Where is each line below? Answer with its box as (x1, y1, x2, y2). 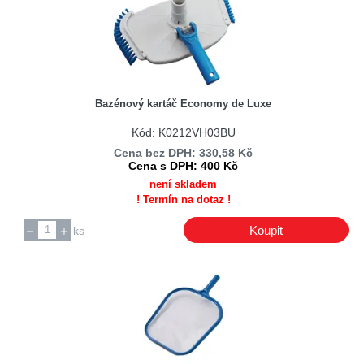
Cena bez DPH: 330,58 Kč (114, 146, 253, 160)
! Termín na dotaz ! (136, 193, 231, 206)
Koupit (249, 223, 283, 237)
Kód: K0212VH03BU (131, 125, 236, 139)
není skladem (149, 178, 218, 191)
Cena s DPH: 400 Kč (128, 159, 239, 173)
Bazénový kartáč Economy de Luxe (95, 97, 272, 110)
